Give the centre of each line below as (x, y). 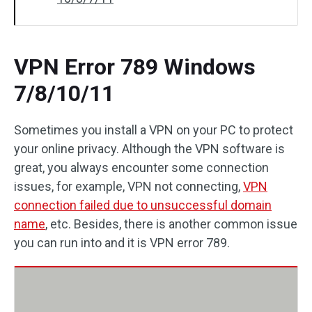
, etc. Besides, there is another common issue (171, 224)
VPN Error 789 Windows (135, 67)
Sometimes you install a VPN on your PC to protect (154, 130)
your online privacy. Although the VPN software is (149, 149)
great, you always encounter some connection (141, 167)
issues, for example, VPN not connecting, (128, 186)
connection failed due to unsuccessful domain (143, 205)
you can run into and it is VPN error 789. (122, 243)
